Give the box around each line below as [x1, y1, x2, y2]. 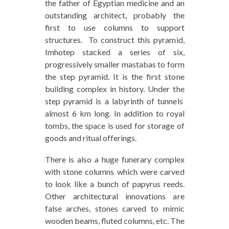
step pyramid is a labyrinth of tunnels [44, 96, 185, 106]
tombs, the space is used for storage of [44, 121, 185, 131]
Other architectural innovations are [44, 191, 185, 201]
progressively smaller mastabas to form [44, 59, 185, 70]
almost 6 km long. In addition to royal [44, 108, 185, 119]
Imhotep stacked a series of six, [44, 47, 185, 57]
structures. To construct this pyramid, [44, 35, 185, 45]
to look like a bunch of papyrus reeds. [44, 179, 185, 189]
